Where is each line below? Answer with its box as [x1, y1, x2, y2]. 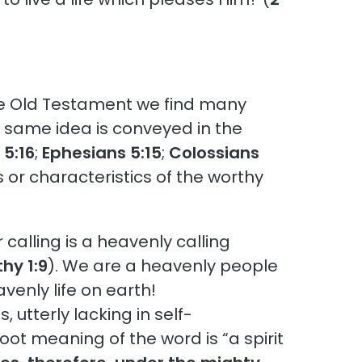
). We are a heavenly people [48, 254, 279, 277]
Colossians [169, 141, 260, 164]
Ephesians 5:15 [42, 141, 162, 164]
